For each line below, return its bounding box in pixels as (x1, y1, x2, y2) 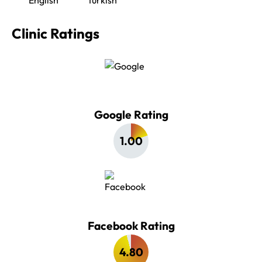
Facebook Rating (87, 218, 175, 233)
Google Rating (94, 107, 168, 122)
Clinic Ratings (12, 24, 99, 42)
